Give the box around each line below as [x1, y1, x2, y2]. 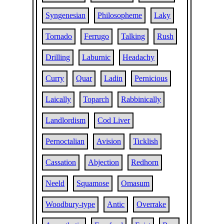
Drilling [45, 53, 70, 61]
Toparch [83, 95, 109, 103]
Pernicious [134, 74, 168, 82]
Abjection [88, 158, 119, 166]
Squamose [76, 179, 109, 187]
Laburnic [82, 53, 111, 61]
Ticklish [133, 137, 158, 145]
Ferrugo [84, 32, 109, 40]
